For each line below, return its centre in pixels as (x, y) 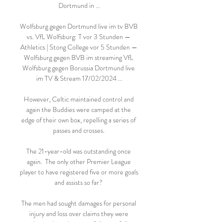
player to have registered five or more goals (79, 172)
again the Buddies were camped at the (79, 110)
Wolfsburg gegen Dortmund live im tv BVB (79, 26)
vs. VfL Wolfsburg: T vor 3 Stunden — (79, 37)
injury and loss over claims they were (79, 214)
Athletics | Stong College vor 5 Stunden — (79, 47)
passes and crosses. (79, 130)
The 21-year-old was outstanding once (79, 151)
